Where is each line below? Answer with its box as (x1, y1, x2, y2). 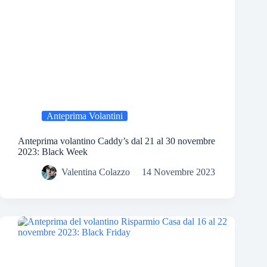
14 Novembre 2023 (142, 167, 215, 178)
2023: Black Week (18, 146, 88, 157)
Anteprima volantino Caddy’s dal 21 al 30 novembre (18, 135, 215, 146)
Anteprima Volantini (46, 110, 123, 121)
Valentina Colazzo (61, 167, 130, 178)
